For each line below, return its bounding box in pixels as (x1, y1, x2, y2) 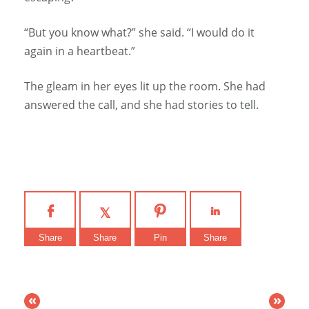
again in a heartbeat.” (24, 43, 135, 59)
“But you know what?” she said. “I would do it (24, 25, 255, 41)
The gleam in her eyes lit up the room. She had (24, 79, 266, 94)
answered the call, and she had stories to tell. (24, 97, 259, 113)
